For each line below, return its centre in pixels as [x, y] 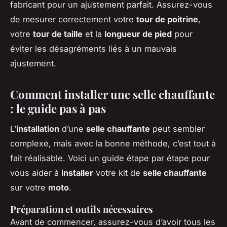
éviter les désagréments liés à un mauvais [93, 48]
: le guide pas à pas [58, 108]
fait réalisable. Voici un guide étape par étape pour [110, 158]
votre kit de [118, 173]
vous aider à [36, 173]
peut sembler [177, 129]
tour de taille [58, 34]
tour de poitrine [167, 19]
